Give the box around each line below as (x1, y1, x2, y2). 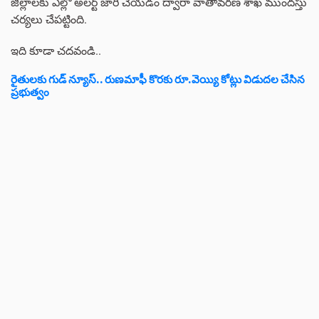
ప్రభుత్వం (11, 85, 49, 100)
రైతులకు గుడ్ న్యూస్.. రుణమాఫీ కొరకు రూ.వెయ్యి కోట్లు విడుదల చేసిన (11, 73, 305, 87)
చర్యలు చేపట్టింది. (11, 11, 87, 27)
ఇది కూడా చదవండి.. (11, 43, 101, 58)
